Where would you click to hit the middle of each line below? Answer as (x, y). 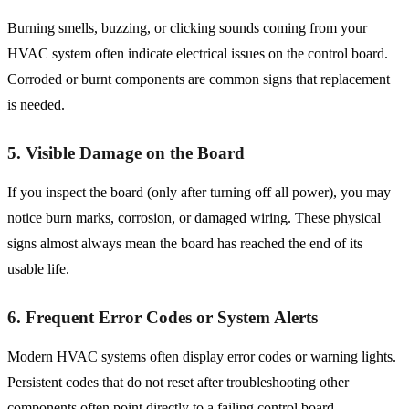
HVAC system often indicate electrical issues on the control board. (198, 54)
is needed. (36, 105)
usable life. (38, 269)
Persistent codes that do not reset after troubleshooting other (178, 383)
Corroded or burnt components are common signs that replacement (199, 79)
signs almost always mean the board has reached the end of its (185, 244)
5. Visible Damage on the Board (126, 153)
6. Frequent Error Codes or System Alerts (163, 318)
